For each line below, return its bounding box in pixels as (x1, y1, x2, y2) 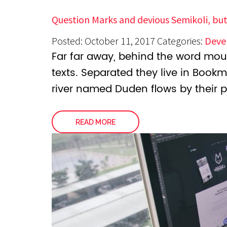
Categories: (157, 34, 205, 47)
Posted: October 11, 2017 (52, 34, 155, 47)
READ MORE (75, 118, 116, 126)
